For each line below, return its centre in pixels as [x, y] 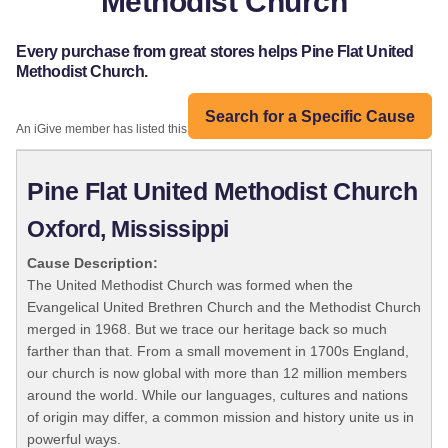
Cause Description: [92, 263]
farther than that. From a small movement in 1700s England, [218, 351]
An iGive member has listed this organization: [138, 129]
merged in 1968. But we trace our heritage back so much [207, 329]
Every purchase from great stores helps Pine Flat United [215, 52]
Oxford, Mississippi [128, 230]
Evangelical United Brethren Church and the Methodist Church [224, 307]
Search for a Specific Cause [310, 116]
